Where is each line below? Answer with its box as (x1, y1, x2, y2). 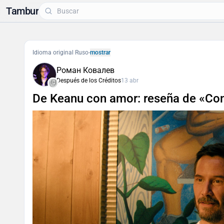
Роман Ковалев (56, 65, 114, 75)
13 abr (121, 77, 138, 84)
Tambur (6, 5, 38, 17)
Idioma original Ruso (32, 49, 88, 56)
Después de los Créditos (56, 77, 121, 84)
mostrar (90, 49, 110, 56)
